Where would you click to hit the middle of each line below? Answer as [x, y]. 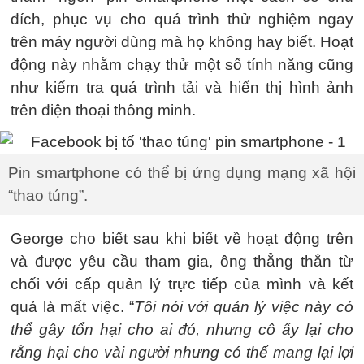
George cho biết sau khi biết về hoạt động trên [182, 238]
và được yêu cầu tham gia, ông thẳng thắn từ [182, 261]
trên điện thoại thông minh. [103, 110]
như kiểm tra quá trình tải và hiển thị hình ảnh [182, 87]
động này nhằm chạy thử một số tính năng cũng [182, 65]
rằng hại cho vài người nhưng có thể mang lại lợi [182, 352]
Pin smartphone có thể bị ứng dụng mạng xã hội [182, 172]
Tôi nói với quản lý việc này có [244, 306]
